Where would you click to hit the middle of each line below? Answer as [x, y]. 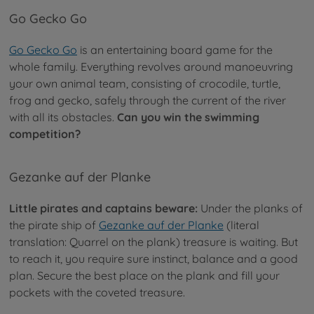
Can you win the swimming [188, 117]
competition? [45, 134]
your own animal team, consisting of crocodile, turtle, [145, 84]
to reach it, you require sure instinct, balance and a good [153, 258]
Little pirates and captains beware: [103, 208]
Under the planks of [250, 208]
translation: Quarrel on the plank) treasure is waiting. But [153, 241]
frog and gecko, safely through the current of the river [148, 101]
